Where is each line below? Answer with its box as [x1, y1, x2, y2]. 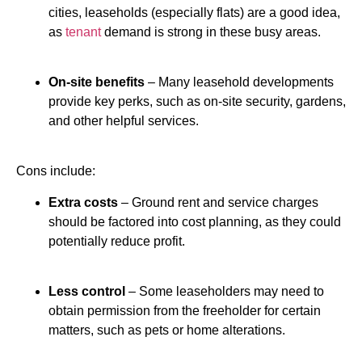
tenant [65, 24, 101, 39]
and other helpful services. [48, 114, 199, 128]
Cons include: [16, 164, 95, 179]
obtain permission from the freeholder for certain [48, 304, 321, 318]
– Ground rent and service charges [118, 195, 318, 209]
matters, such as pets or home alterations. [48, 323, 285, 338]
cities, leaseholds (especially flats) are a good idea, [48, 5, 340, 19]
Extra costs [48, 195, 118, 209]
